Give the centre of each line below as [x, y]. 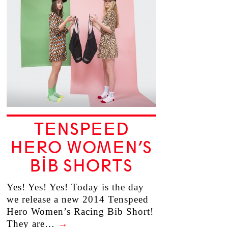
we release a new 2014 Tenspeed [77, 199]
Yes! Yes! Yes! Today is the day [75, 187]
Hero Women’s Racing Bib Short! [80, 211]
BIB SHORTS [81, 166]
